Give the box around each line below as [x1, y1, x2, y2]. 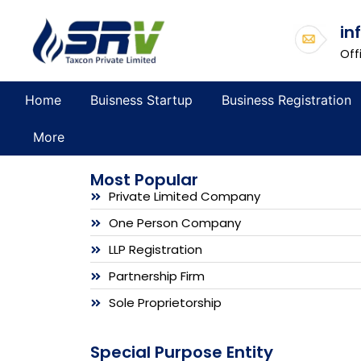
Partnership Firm [108, 267, 205, 284]
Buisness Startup [89, 91, 193, 108]
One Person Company [108, 214, 241, 231]
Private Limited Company [108, 187, 260, 205]
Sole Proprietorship [108, 293, 222, 311]
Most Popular [90, 168, 198, 191]
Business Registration [221, 91, 351, 108]
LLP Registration [108, 240, 202, 258]
